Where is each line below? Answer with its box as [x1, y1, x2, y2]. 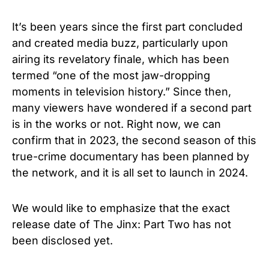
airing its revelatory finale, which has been [12, 52, 229, 65]
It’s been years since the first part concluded [12, 20, 243, 33]
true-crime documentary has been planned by [12, 150, 249, 163]
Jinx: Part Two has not [113, 217, 231, 231]
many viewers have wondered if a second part [12, 101, 252, 114]
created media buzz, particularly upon [31, 36, 228, 49]
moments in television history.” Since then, [12, 85, 231, 98]
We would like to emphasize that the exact [12, 201, 230, 214]
